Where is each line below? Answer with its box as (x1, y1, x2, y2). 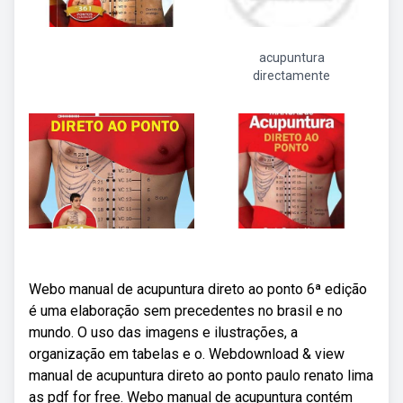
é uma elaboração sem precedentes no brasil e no (29, 302, 343, 319)
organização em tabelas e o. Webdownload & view (29, 345, 345, 363)
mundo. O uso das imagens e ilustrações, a (29, 324, 298, 341)
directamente (253, 68, 330, 83)
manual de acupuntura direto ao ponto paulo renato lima (29, 367, 373, 384)
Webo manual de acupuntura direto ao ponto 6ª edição (29, 281, 367, 298)
